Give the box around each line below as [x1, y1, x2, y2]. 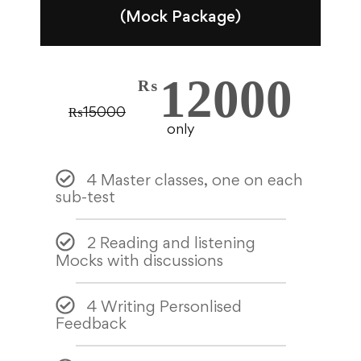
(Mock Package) [120, 6, 241, 26]
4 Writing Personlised [86, 297, 242, 317]
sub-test [56, 187, 116, 207]
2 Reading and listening [86, 233, 255, 253]
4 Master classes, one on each [86, 170, 303, 190]
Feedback [56, 313, 127, 334]
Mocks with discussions [56, 250, 224, 270]
